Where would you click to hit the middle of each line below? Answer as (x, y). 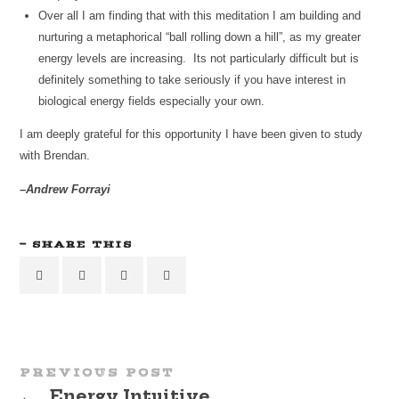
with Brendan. (55, 155)
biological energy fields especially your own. (152, 101)
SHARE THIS (83, 244)
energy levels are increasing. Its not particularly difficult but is (199, 58)
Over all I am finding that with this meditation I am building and (200, 15)
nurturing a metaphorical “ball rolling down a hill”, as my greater (200, 37)
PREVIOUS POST (98, 372)
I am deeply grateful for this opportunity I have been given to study (191, 134)
